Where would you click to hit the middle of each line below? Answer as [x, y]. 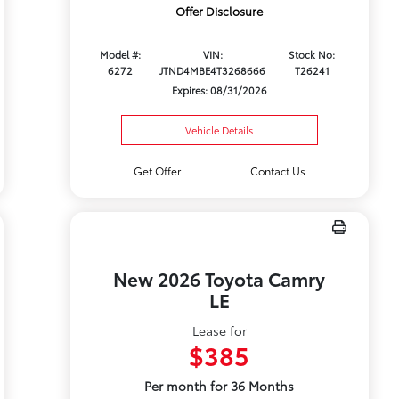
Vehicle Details [220, 130]
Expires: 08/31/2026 [219, 90]
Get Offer [158, 171]
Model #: [120, 55]
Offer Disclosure [220, 11]
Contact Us [277, 171]
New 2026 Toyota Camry [220, 278]
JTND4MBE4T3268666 [213, 71]
